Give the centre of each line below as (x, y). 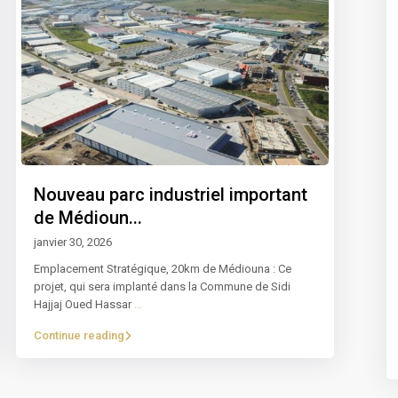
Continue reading (79, 336)
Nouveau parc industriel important (171, 195)
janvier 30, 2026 (73, 243)
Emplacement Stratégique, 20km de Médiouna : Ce (163, 269)
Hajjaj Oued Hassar (84, 305)
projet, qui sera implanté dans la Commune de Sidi (162, 287)
